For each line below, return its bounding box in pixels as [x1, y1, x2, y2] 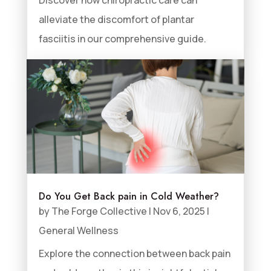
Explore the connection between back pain [38, 247, 230, 260]
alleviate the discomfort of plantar [38, 12, 194, 26]
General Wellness [38, 224, 119, 237]
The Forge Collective [51, 204, 147, 218]
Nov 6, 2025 [152, 204, 205, 218]
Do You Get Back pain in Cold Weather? [38, 189, 219, 203]
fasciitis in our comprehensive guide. [38, 31, 206, 45]
